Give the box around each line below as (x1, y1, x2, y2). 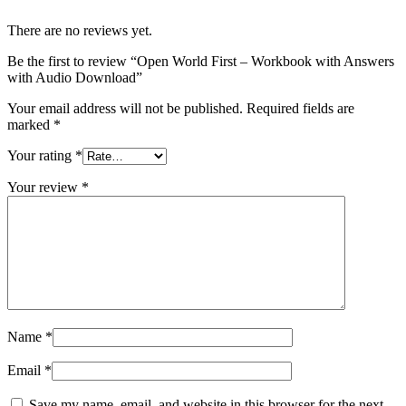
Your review (7, 179, 82, 196)
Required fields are (246, 101, 354, 117)
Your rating (7, 148, 75, 164)
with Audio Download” (7, 70, 142, 86)
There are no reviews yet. (7, 23, 152, 39)
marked (7, 117, 53, 133)
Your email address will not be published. (7, 101, 243, 117)
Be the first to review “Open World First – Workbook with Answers (7, 53, 394, 70)
